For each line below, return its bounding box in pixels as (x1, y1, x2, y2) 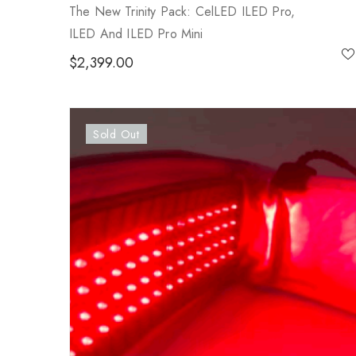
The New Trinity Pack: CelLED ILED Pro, (69, 2, 296, 21)
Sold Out (93, 126, 140, 142)
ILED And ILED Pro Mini (69, 25, 203, 44)
